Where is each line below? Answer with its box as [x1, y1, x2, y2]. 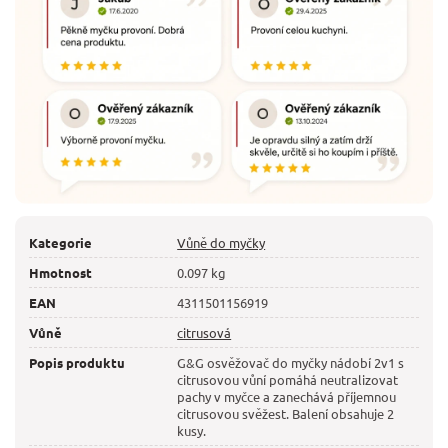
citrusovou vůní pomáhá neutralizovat [177, 370, 399, 388]
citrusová [177, 323, 232, 341]
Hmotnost [29, 263, 92, 281]
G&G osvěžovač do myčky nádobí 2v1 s [177, 353, 405, 371]
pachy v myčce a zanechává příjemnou [177, 387, 397, 405]
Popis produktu [29, 353, 125, 371]
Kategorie [29, 233, 92, 251]
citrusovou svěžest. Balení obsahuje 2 [177, 404, 395, 422]
